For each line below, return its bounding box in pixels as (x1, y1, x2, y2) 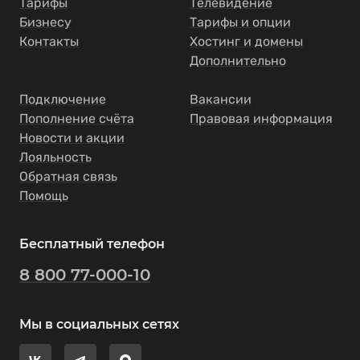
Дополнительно (190, 53, 286, 68)
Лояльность (19, 149, 92, 165)
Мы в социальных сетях (19, 317, 179, 332)
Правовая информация (190, 111, 333, 126)
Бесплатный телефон (19, 236, 165, 252)
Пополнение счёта (19, 111, 134, 126)
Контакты (19, 34, 79, 49)
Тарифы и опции (190, 14, 291, 30)
